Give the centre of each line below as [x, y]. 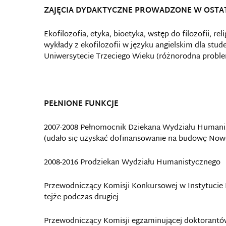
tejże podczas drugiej [81, 197]
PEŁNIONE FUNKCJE [81, 104]
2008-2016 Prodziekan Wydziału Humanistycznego [132, 163]
